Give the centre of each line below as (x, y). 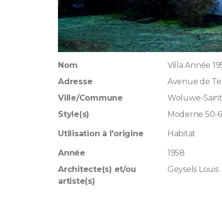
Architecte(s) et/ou (97, 169)
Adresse (75, 82)
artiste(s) (76, 181)
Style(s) (74, 114)
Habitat (182, 134)
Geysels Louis (193, 169)
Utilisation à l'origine (101, 134)
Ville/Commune (90, 98)
